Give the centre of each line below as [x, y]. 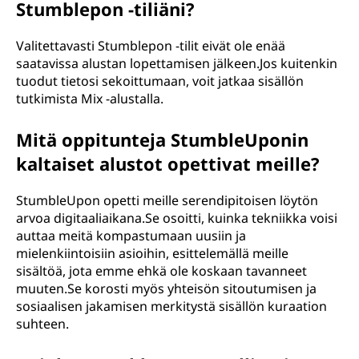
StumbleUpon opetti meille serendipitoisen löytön [167, 200]
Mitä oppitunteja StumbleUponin [162, 139]
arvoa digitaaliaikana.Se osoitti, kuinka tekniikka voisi [177, 218]
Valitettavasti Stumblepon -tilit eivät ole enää [151, 46]
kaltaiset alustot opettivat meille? [168, 163]
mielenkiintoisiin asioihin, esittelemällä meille [152, 253]
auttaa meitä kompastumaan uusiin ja [131, 236]
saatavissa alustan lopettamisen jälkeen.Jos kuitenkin [177, 63]
